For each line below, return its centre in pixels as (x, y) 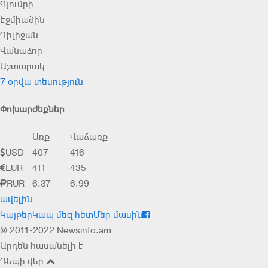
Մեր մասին (118, 214)
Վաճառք (89, 137)
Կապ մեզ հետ (63, 214)
